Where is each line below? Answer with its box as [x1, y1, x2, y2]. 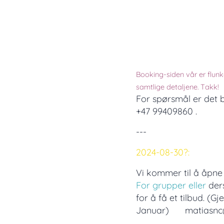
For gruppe [136, 179, 182, 191]
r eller [182, 179, 206, 191]
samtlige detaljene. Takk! [136, 82, 219, 91]
